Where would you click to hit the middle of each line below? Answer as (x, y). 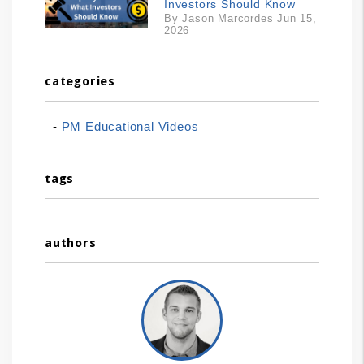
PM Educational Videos (130, 126)
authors (71, 243)
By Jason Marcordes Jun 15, (240, 18)
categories (80, 81)
